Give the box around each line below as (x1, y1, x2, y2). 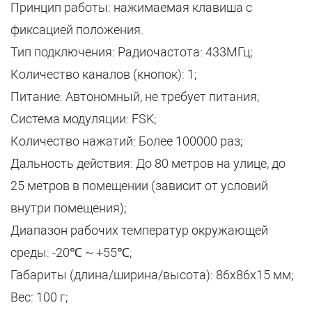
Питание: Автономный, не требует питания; (10, 89, 260, 104)
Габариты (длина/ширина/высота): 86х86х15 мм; (10, 267, 294, 282)
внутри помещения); (10, 201, 127, 215)
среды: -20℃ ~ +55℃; (10, 245, 132, 260)
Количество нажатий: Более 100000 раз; (10, 134, 243, 148)
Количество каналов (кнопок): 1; (10, 67, 197, 81)
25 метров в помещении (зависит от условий (10, 178, 268, 193)
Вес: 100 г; (10, 290, 68, 304)
